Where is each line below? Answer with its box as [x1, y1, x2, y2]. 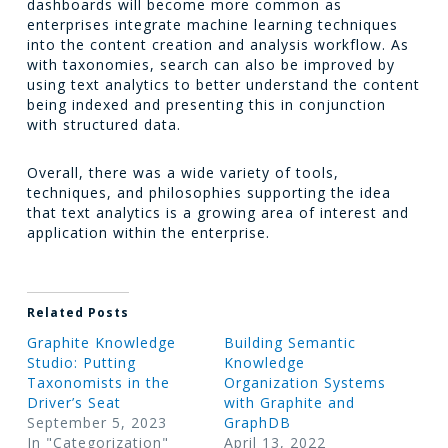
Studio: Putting [26, 353, 136, 372]
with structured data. [26, 115, 181, 134]
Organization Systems [223, 373, 386, 392]
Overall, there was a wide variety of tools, [26, 163, 339, 182]
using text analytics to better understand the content [26, 75, 420, 94]
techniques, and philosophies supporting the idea [26, 183, 391, 202]
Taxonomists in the [26, 373, 170, 392]
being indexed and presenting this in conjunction [26, 95, 386, 114]
